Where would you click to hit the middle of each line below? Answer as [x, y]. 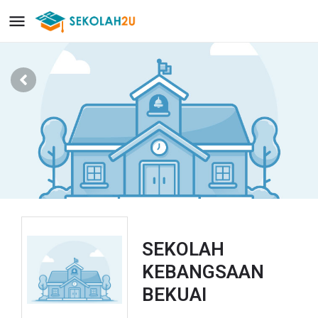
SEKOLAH [183, 249]
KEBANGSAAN [203, 272]
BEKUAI [174, 295]
